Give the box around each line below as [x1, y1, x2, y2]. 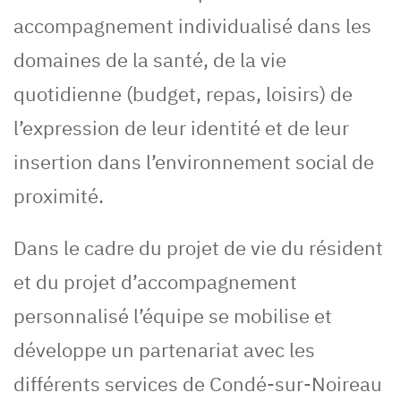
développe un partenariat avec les [13, 337, 315, 363]
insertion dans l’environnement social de [13, 149, 374, 175]
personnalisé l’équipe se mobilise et [13, 303, 332, 329]
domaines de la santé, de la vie [13, 47, 286, 73]
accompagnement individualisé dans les [13, 13, 371, 39]
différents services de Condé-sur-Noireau [13, 371, 382, 397]
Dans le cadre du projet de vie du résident [13, 235, 383, 261]
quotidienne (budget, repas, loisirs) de [13, 81, 353, 107]
